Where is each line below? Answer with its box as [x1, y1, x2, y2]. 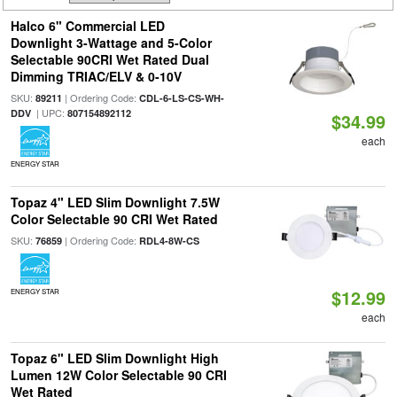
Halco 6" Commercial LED [10, 17, 165, 35]
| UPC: [30, 105, 67, 120]
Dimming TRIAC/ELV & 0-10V [10, 67, 182, 85]
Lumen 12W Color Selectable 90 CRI [10, 366, 227, 384]
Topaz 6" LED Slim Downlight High [10, 349, 219, 367]
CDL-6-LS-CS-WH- [138, 91, 224, 105]
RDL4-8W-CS [138, 234, 199, 247]
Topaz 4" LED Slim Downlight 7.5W [10, 193, 220, 211]
